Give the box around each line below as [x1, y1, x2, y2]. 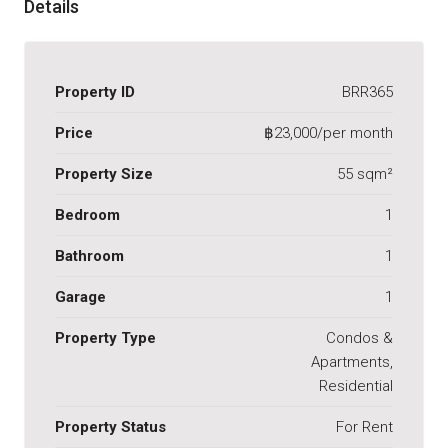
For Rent [336, 418, 393, 437]
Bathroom [55, 247, 124, 266]
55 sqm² [337, 165, 393, 184]
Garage [55, 288, 106, 307]
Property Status [55, 418, 166, 437]
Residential [319, 377, 393, 396]
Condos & [326, 329, 393, 348]
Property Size [55, 165, 153, 184]
